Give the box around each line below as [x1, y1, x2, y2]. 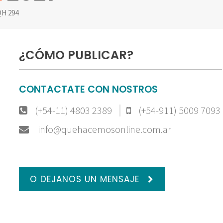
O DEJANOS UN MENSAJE [30, 173, 142, 185]
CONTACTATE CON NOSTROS [19, 82, 158, 96]
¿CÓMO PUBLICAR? [19, 46, 133, 63]
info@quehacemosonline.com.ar [36, 122, 171, 135]
